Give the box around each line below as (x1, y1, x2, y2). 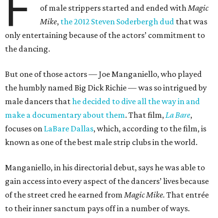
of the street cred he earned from (5, 190, 124, 200)
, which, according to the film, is (93, 124, 206, 133)
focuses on (5, 124, 44, 133)
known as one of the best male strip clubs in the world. (5, 137, 198, 147)
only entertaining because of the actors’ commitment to (5, 30, 205, 40)
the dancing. (5, 44, 50, 54)
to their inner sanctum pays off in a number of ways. (5, 203, 190, 213)
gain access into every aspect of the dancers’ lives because (5, 176, 209, 186)
